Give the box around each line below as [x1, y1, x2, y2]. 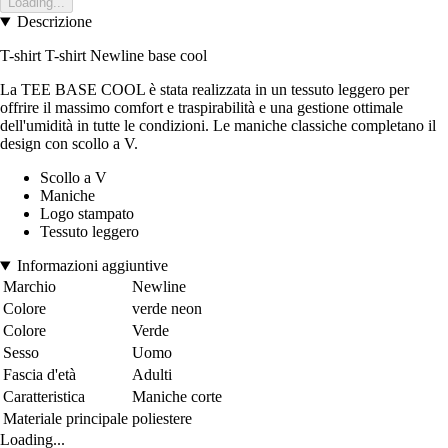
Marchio [3, 278, 56, 296]
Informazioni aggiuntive [16, 257, 168, 275]
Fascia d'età [3, 366, 76, 384]
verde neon [132, 300, 202, 318]
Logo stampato [40, 205, 134, 223]
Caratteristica [3, 388, 85, 406]
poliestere [132, 410, 192, 428]
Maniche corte [132, 388, 222, 406]
